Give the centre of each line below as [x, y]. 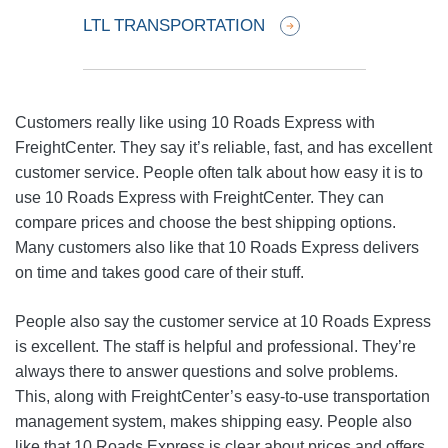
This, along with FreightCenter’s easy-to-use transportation [222, 396]
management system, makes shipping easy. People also [213, 421]
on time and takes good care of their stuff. [159, 272]
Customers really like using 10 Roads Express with [195, 122]
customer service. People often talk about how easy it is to [219, 172]
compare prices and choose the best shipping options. [205, 222]
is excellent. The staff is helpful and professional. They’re [215, 346]
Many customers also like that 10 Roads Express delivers [217, 247]
